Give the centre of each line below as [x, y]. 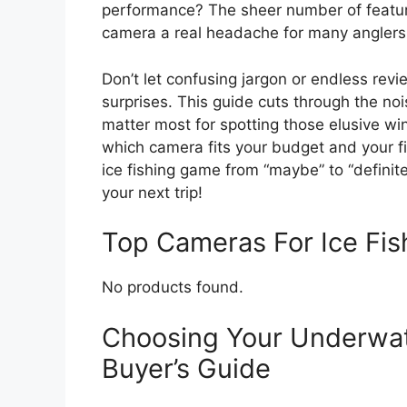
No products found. [173, 288]
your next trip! [152, 192]
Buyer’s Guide [186, 368]
